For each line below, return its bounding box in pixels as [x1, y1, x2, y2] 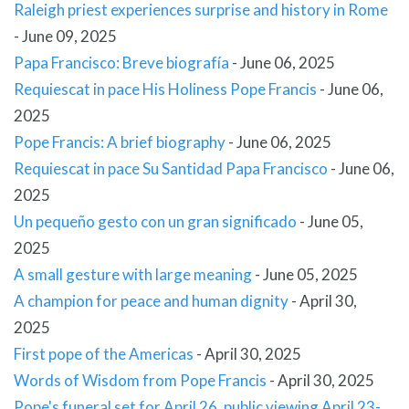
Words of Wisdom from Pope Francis [14, 371, 267, 391]
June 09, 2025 [22, 26, 117, 47]
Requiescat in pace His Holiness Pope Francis [14, 79, 317, 100]
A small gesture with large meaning [14, 265, 252, 285]
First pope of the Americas [14, 344, 194, 364]
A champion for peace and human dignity [14, 291, 288, 311]
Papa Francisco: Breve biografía [14, 53, 229, 73]
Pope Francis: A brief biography [14, 132, 225, 152]
